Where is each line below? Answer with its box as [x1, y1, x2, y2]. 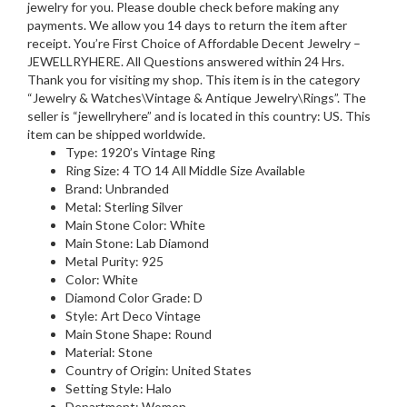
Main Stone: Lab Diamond [65, 234, 209, 251]
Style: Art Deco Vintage [65, 307, 201, 323]
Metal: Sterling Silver [65, 198, 183, 214]
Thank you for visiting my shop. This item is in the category [27, 71, 360, 87]
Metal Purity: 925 [65, 253, 164, 269]
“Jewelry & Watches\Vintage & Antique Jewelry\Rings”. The [27, 89, 366, 105]
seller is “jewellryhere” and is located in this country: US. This [27, 107, 371, 124]
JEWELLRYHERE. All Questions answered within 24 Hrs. [27, 53, 344, 69]
